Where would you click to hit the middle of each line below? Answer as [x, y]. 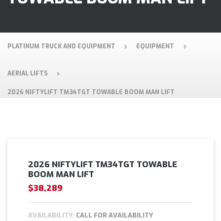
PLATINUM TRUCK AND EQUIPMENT [61, 46]
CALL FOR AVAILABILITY [114, 215]
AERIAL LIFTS [28, 74]
